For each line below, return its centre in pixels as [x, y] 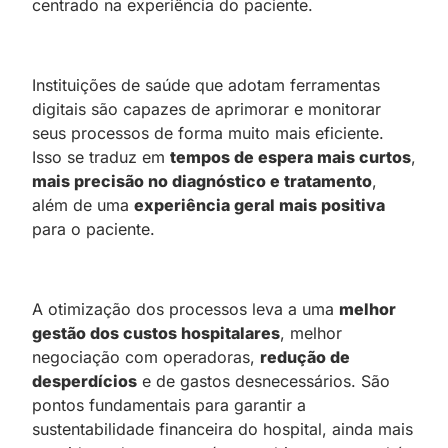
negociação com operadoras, [146, 356]
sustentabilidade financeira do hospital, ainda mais [222, 428]
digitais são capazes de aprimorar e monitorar [206, 108]
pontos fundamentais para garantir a [169, 404]
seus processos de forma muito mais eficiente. [208, 132]
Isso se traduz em [101, 156]
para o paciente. [93, 228]
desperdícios [84, 380]
